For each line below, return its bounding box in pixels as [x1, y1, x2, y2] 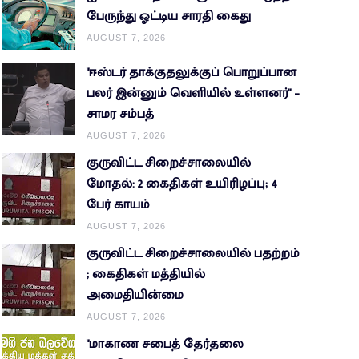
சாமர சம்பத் [86, 103, 154, 126]
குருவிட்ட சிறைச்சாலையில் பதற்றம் [86, 243, 300, 265]
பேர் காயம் [86, 194, 150, 216]
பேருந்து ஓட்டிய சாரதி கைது [86, 5, 251, 27]
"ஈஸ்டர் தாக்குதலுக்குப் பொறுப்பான [86, 62, 296, 84]
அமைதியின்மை [86, 284, 184, 307]
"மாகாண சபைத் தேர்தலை [86, 333, 244, 356]
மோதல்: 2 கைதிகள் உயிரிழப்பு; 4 [86, 173, 277, 196]
